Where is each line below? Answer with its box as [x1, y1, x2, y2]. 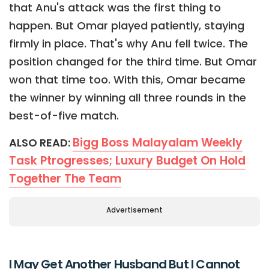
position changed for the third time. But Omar [9, 54, 257, 70]
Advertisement [106, 205, 163, 216]
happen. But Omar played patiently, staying [9, 18, 244, 34]
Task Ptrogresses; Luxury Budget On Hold [9, 153, 246, 169]
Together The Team [9, 171, 121, 187]
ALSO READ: [9, 135, 73, 151]
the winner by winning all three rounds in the [9, 90, 246, 106]
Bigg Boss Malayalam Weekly [73, 134, 243, 151]
